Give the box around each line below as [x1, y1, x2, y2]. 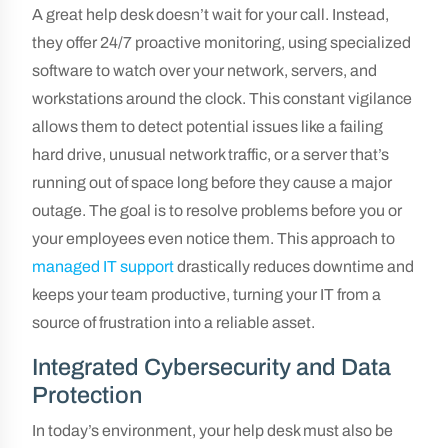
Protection [32, 382, 142, 408]
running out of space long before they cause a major [32, 174, 392, 191]
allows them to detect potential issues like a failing [32, 118, 383, 135]
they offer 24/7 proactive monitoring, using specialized [32, 34, 411, 51]
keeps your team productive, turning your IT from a [32, 286, 381, 303]
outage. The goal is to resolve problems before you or [32, 202, 402, 219]
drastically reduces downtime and [174, 258, 414, 275]
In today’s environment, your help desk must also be [32, 422, 393, 439]
